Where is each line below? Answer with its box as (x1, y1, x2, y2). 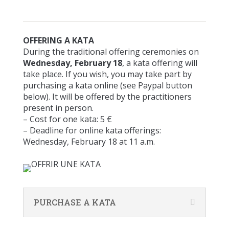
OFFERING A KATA (22, 34, 94, 46)
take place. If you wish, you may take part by (22, 68, 192, 80)
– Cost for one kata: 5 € (22, 113, 112, 125)
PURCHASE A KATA (33, 196, 116, 208)
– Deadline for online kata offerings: (22, 124, 161, 136)
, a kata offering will (122, 57, 197, 68)
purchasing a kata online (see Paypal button (22, 79, 192, 91)
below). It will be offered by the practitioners (22, 90, 192, 102)
